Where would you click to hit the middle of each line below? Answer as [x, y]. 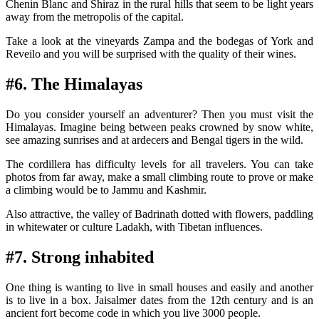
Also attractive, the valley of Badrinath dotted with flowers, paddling [159, 214]
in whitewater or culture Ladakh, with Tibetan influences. [134, 227]
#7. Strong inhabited [80, 257]
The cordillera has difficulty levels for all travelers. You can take [159, 164]
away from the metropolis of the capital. [95, 17]
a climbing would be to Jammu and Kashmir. [106, 190]
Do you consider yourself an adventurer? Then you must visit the [159, 115]
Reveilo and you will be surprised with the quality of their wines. [151, 54]
